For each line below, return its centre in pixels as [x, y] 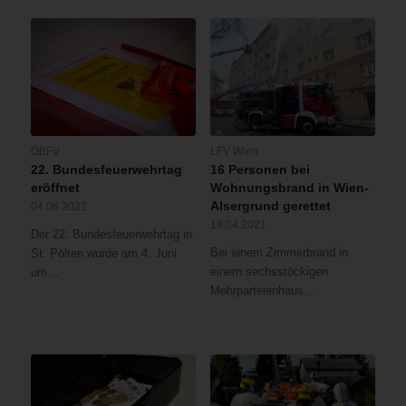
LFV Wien [234, 150]
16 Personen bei [260, 169]
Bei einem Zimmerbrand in [279, 252]
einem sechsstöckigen [269, 271]
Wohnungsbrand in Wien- [289, 187]
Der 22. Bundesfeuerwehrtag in [111, 234]
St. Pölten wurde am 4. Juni [103, 253]
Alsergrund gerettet [270, 205]
